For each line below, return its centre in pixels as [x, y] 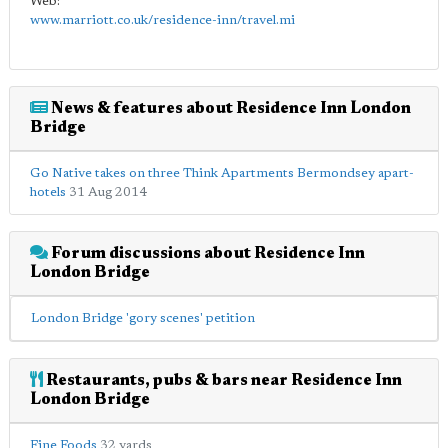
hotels [48, 192]
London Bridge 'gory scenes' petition [143, 318]
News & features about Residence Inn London [229, 108]
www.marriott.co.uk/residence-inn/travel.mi [162, 20]
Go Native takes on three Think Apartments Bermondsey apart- [222, 173]
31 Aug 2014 [108, 192]
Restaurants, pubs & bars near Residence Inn [222, 380]
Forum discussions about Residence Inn [206, 253]
